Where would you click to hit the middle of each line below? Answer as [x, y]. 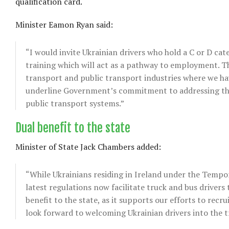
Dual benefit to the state [73, 128]
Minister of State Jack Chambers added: [88, 147]
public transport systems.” [75, 104]
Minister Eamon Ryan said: [64, 25]
